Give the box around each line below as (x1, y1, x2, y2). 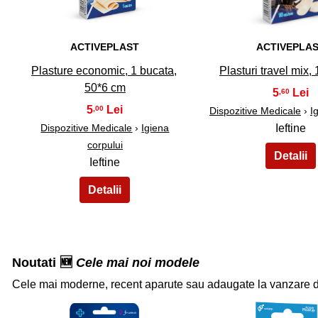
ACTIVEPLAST (70, 41, 140, 53)
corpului (87, 139, 123, 151)
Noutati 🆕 (12, 256, 76, 270)
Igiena (141, 122, 170, 134)
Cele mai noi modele (76, 256, 199, 270)
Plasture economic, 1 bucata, (31, 65, 177, 77)
